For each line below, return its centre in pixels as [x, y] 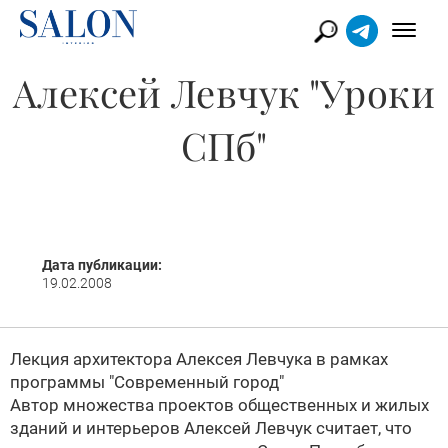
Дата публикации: [102, 265]
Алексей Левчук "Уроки [224, 92]
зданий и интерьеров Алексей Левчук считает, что [211, 428]
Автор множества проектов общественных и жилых [219, 405]
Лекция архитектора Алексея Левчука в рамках [199, 359]
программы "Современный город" [147, 382]
